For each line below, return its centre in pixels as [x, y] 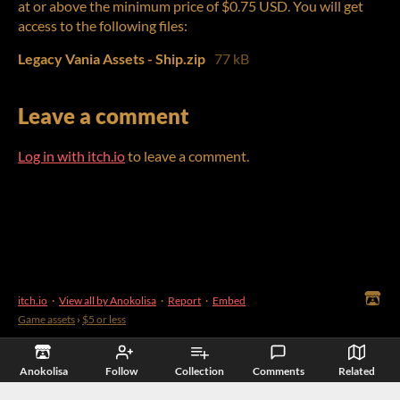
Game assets [46, 319]
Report [184, 300]
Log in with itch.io [71, 155]
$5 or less [104, 319]
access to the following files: [103, 25]
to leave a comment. [187, 155]
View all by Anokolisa [108, 300]
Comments [278, 371]
